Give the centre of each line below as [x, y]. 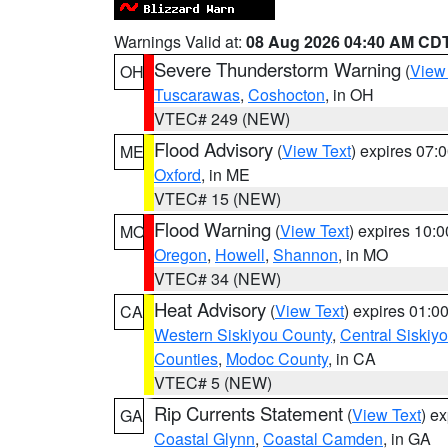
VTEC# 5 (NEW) [213, 382]
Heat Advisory [210, 309]
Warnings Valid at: [180, 41]
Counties [186, 358]
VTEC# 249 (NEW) [222, 118]
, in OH [349, 94]
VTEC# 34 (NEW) [217, 278]
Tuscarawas [197, 94]
